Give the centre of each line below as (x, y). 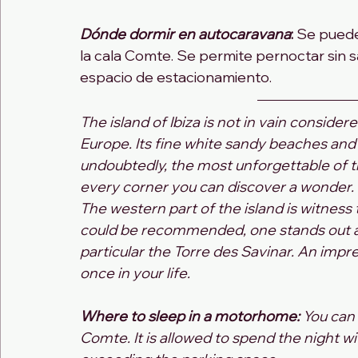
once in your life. (135, 273)
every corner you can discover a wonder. (217, 187)
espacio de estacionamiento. (176, 78)
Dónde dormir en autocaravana (185, 34)
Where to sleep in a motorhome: (190, 316)
